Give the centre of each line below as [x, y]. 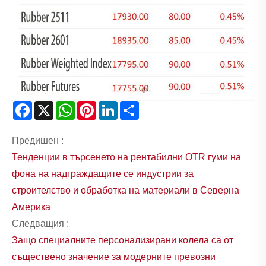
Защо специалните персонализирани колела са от [123, 240]
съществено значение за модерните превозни [114, 256]
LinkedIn [136, 109]
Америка [31, 207]
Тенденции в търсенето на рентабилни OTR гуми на [126, 157]
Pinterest [115, 109]
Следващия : [40, 223]
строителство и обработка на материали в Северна [126, 190]
